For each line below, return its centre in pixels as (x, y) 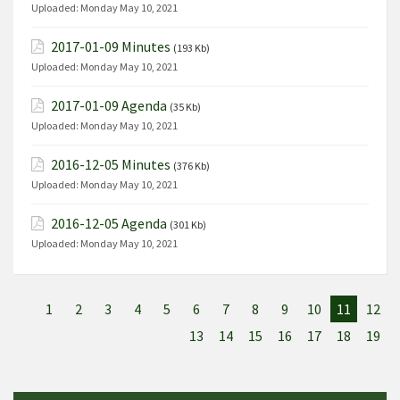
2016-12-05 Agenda (109, 223)
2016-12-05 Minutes (111, 164)
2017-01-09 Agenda (109, 105)
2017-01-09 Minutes (111, 46)
